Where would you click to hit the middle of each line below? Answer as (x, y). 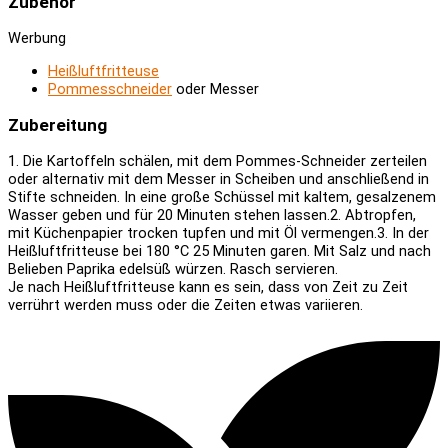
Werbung (37, 38)
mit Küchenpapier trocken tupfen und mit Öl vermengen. (192, 232)
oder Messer (215, 88)
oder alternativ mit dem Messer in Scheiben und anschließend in (218, 178)
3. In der (403, 232)
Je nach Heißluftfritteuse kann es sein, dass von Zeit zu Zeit (208, 286)
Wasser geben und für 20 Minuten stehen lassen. (169, 214)
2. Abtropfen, (373, 214)
